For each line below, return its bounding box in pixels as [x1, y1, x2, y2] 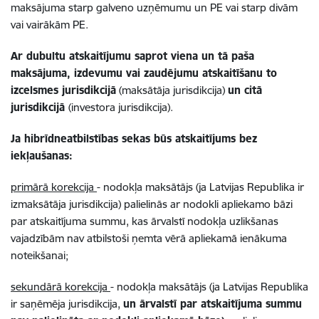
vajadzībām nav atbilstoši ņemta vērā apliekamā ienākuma [11, 231, 287, 245]
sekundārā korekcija [11, 280, 110, 293]
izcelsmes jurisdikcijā [11, 83, 116, 97]
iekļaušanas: [11, 149, 73, 162]
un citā [228, 83, 262, 97]
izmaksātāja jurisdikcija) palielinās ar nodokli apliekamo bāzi [11, 197, 293, 211]
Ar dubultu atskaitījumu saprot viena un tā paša [11, 49, 254, 63]
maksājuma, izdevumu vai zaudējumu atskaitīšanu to [11, 66, 277, 80]
